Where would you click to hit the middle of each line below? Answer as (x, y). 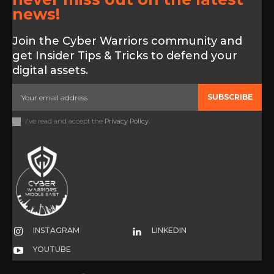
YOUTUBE (52, 250)
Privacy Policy (127, 121)
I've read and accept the (65, 121)
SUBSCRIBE (230, 97)
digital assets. (50, 71)
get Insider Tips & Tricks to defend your (125, 56)
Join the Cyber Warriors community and (127, 41)
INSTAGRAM (57, 231)
